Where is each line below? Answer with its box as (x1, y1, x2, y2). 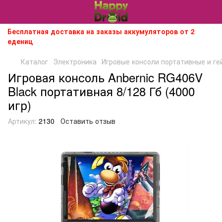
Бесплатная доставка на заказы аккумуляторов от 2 (7, 26, 195, 36)
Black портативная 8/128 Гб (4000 (8, 82, 195, 100)
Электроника (53, 56, 97, 66)
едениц (7, 36, 33, 46)
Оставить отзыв (60, 116, 115, 126)
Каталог (21, 56, 48, 66)
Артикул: (8, 116, 37, 126)
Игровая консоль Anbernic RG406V (8, 68, 203, 86)
